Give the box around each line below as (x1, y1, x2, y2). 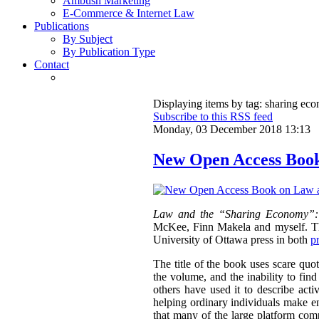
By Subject (63, 33, 113, 46)
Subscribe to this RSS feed (153, 110, 273, 123)
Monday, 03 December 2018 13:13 (153, 123, 310, 136)
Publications (34, 20, 89, 33)
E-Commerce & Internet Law (63, 7, 194, 20)
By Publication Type (63, 46, 155, 58)
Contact (34, 58, 69, 71)
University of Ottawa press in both (153, 234, 310, 246)
